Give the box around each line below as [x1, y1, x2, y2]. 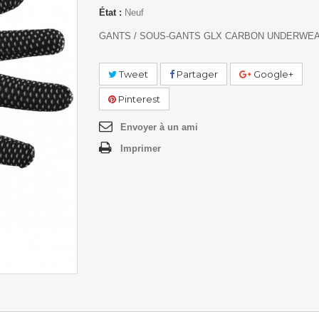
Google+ [251, 68, 293, 80]
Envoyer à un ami [120, 122, 198, 132]
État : [99, 7, 122, 18]
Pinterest [116, 93, 160, 105]
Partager [174, 68, 218, 80]
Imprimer [120, 143, 161, 154]
